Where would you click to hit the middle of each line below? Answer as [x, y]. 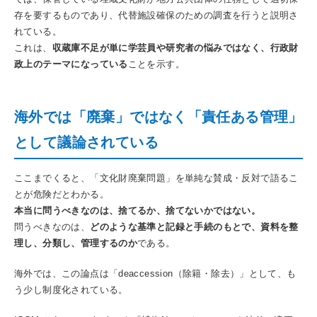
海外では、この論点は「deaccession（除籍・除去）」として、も [155, 273]
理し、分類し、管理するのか [76, 243]
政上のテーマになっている [71, 64]
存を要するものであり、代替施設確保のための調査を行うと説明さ [156, 15]
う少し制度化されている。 [71, 289]
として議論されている [86, 142]
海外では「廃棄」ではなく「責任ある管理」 [158, 116]
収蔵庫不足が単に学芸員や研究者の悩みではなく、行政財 [175, 47]
